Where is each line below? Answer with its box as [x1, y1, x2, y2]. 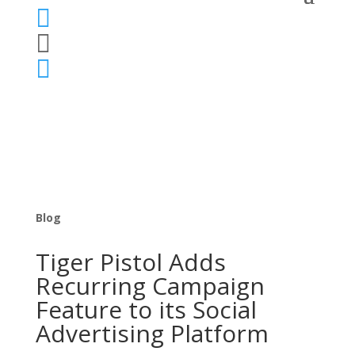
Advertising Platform [35, 317, 269, 349]
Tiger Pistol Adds [35, 246, 226, 278]
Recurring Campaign [35, 269, 265, 302]
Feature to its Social [35, 293, 257, 326]
